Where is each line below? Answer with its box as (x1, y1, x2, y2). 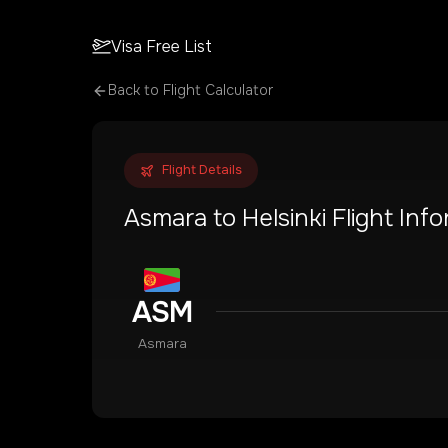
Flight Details (162, 162, 242, 178)
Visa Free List (111, 35, 213, 57)
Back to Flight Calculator (108, 81, 273, 99)
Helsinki (242, 203, 326, 233)
